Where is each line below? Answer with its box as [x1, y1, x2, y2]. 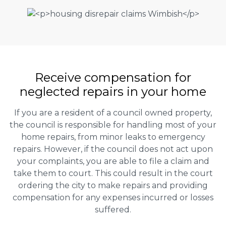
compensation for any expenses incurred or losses [13, 192, 213, 202]
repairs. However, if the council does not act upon [13, 144, 213, 154]
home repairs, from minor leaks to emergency [21, 132, 205, 142]
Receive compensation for [35, 70, 191, 85]
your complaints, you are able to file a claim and [17, 156, 209, 166]
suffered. [95, 204, 131, 214]
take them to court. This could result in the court [13, 168, 213, 178]
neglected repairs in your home [20, 84, 206, 99]
